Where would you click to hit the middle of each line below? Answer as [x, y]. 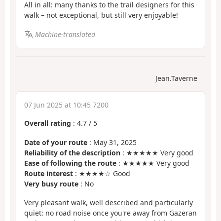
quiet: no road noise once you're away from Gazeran [110, 213]
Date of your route [56, 142]
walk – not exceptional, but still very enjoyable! [101, 15]
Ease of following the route [70, 163]
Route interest [49, 173]
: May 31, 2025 [112, 142]
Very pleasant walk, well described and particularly [109, 203]
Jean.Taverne [176, 78]
